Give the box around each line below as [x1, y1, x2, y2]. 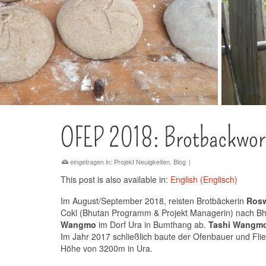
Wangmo [61, 218, 96, 230]
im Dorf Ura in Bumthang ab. [96, 218, 208, 230]
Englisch [203, 173, 235, 185]
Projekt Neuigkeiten [114, 157, 170, 166]
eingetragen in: [68, 157, 114, 166]
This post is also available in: [61, 173, 170, 185]
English [170, 173, 198, 185]
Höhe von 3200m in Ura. [61, 242, 153, 254]
